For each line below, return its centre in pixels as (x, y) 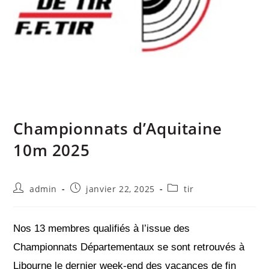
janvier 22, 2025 (120, 189)
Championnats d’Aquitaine (118, 129)
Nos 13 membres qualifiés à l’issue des (102, 228)
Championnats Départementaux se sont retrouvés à (129, 247)
